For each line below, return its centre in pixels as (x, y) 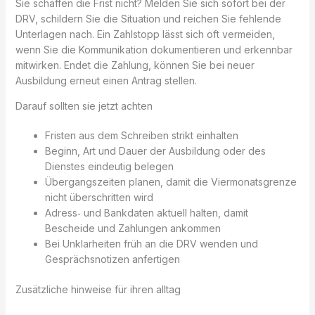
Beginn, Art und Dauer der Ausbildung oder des (155, 150)
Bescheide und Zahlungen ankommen (133, 228)
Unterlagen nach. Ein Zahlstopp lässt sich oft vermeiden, (145, 34)
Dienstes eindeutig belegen (109, 166)
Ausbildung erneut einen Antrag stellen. (106, 80)
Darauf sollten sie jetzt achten (84, 105)
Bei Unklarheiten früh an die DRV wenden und (151, 243)
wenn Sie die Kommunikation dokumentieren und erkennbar (154, 49)
